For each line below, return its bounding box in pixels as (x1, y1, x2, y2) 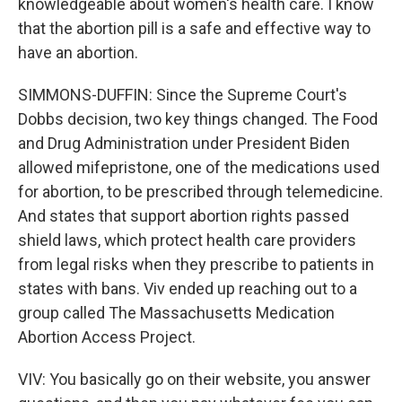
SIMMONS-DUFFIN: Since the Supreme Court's (18, 85, 347, 104)
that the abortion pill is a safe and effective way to (18, 19, 371, 38)
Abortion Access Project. (18, 328, 196, 346)
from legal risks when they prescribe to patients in (18, 255, 374, 274)
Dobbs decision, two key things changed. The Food (18, 109, 378, 128)
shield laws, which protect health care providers (18, 231, 356, 249)
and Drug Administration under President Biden (18, 134, 350, 153)
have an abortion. (18, 43, 138, 62)
